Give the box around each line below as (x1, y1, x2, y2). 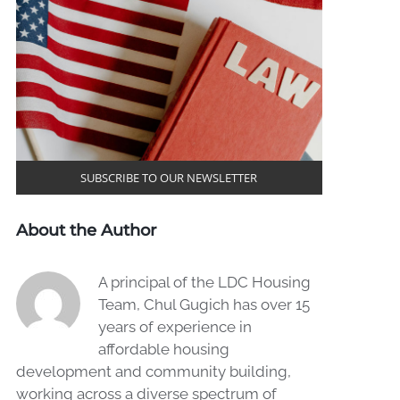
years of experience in (97, 317, 252, 336)
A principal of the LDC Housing (97, 272, 311, 291)
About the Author (15, 220, 156, 240)
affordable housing (97, 339, 229, 358)
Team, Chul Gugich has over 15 (97, 295, 310, 313)
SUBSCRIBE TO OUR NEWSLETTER (80, 170, 258, 187)
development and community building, (15, 362, 291, 380)
